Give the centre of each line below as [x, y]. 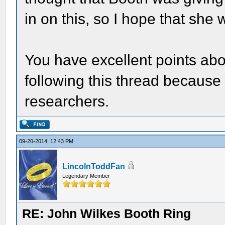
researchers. [67, 101]
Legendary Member [86, 176]
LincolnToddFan [94, 166]
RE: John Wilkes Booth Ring [107, 213]
